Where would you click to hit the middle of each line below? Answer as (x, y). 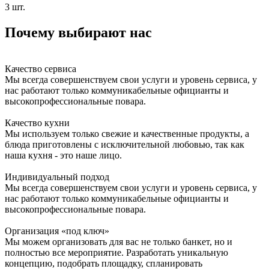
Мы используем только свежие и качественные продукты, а (127, 134)
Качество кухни (37, 123)
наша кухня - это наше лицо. (63, 156)
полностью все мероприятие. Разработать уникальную (116, 253)
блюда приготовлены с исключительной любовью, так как (125, 145)
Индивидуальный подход (57, 177)
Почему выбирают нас (78, 33)
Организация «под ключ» (57, 231)
